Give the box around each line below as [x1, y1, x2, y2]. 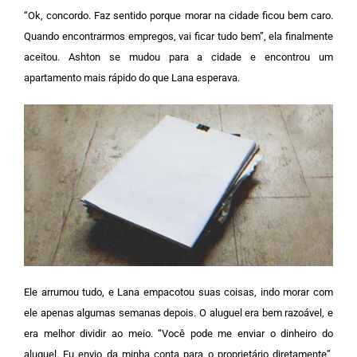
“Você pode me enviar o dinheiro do [158, 327, 334, 339]
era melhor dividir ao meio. [24, 327, 159, 339]
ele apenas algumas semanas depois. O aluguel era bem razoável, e [24, 306, 333, 319]
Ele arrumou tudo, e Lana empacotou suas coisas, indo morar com [24, 285, 333, 298]
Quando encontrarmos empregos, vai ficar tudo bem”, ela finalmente [24, 29, 333, 42]
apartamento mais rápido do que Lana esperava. [24, 71, 240, 84]
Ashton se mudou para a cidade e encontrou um [68, 50, 334, 63]
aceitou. [24, 50, 69, 63]
